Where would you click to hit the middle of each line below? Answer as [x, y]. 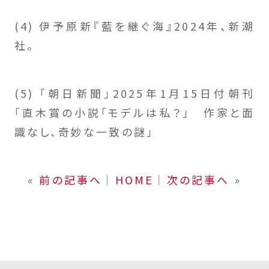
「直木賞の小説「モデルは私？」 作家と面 [134, 112]
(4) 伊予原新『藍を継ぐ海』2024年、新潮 [134, 26]
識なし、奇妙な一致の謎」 [84, 131]
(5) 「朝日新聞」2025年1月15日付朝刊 [134, 93]
